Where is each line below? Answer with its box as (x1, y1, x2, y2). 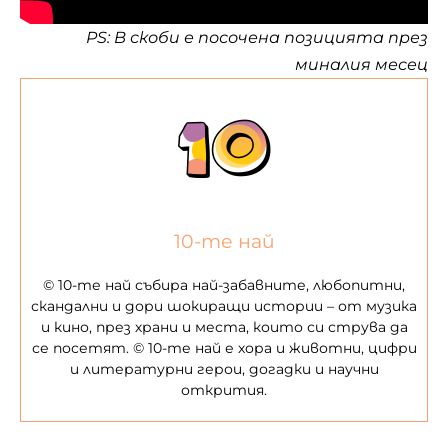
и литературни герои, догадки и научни (69, 359, 379, 378)
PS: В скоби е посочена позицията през (86, 27, 428, 47)
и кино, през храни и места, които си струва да (40, 317, 408, 336)
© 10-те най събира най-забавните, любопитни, (43, 275, 405, 294)
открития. (181, 380, 267, 399)
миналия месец (295, 54, 428, 74)
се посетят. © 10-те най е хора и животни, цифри (31, 338, 417, 357)
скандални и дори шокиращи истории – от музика (31, 296, 417, 315)
